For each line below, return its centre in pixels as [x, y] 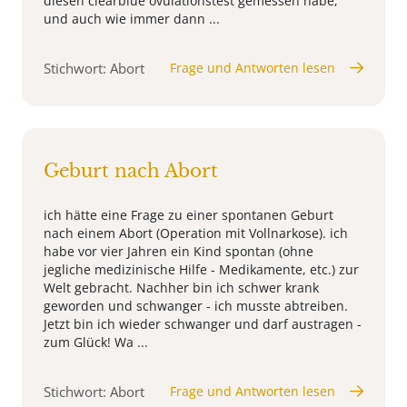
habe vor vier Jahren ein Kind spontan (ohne [179, 251]
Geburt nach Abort [131, 170]
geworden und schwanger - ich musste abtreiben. [196, 305]
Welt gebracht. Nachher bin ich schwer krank [181, 287]
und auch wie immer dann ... [132, 18]
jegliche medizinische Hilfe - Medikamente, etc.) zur [201, 269]
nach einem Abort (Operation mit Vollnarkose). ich [196, 233]
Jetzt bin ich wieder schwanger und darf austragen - [203, 323]
